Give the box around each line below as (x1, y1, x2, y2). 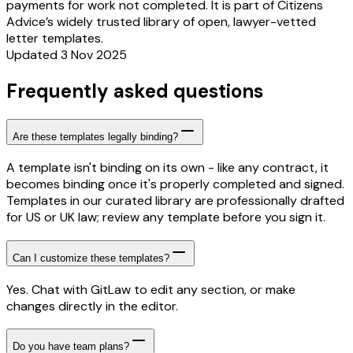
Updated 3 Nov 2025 (6, 46, 127, 63)
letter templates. (6, 29, 103, 46)
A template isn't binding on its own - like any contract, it (6, 159, 329, 176)
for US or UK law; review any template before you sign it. (6, 209, 325, 226)
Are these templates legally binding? (13, 130, 178, 143)
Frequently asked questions (6, 78, 263, 103)
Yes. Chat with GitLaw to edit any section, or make (6, 281, 295, 298)
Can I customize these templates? (13, 251, 169, 264)
